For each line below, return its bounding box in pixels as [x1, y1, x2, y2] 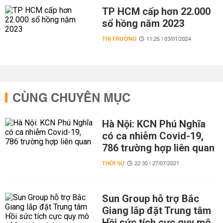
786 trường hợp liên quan [102, 142, 215, 154]
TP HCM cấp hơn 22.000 [102, 5, 211, 17]
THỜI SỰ [102, 158, 125, 169]
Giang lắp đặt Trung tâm [102, 205, 211, 217]
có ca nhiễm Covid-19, [102, 130, 204, 142]
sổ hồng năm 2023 [102, 17, 184, 29]
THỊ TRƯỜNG [102, 34, 137, 44]
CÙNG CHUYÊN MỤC [12, 88, 130, 110]
